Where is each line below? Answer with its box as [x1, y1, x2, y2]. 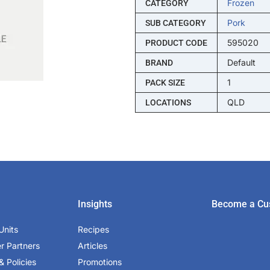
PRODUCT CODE [145, 37, 207, 48]
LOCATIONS [145, 97, 191, 107]
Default [227, 57, 256, 67]
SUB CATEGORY [145, 17, 206, 28]
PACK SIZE [145, 77, 185, 87]
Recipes [78, 224, 110, 234]
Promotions [78, 256, 122, 267]
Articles [78, 240, 108, 251]
